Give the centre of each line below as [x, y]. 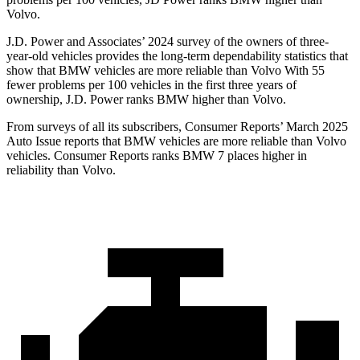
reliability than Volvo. [61, 170]
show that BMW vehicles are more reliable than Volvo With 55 [166, 71]
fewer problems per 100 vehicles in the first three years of [151, 85]
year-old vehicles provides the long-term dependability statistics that [177, 56]
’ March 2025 [314, 127]
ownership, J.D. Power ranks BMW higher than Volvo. [146, 100]
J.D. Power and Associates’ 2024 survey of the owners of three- [168, 42]
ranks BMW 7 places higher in [228, 156]
